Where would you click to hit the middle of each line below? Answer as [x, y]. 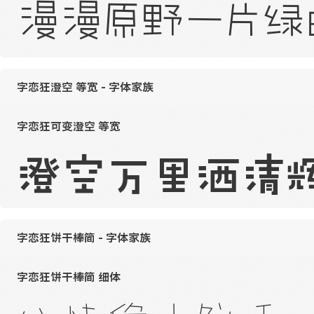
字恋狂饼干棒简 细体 [69, 277]
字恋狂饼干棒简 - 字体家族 [84, 238]
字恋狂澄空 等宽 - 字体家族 [85, 87]
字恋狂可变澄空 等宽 [69, 126]
